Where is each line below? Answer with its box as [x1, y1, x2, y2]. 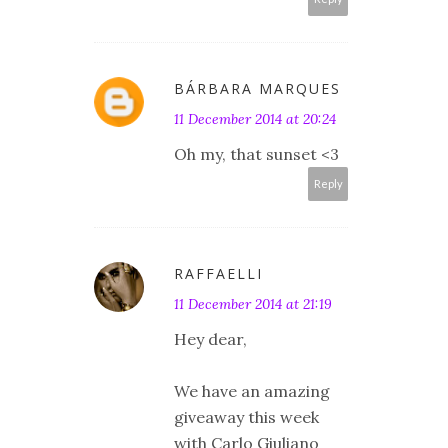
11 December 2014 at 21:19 [174, 295, 332, 314]
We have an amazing [174, 381, 330, 402]
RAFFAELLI [174, 264, 263, 284]
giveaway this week [174, 407, 319, 428]
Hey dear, [174, 329, 247, 350]
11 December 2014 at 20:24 [174, 110, 336, 129]
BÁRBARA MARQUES [174, 79, 341, 99]
